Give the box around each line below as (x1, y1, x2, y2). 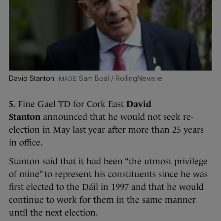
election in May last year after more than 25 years (9, 125, 204, 135)
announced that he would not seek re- (40, 112, 193, 122)
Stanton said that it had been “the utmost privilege (9, 156, 208, 167)
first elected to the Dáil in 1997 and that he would (9, 182, 204, 192)
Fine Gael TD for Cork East (18, 99, 126, 110)
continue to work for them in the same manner (9, 195, 196, 205)
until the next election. (9, 208, 98, 218)
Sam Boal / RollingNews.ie (79, 74, 163, 83)
